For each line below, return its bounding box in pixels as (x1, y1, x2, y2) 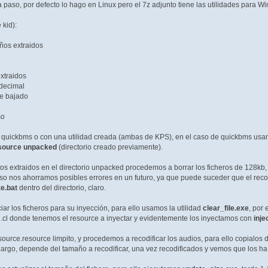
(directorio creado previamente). (56, 143, 163, 152)
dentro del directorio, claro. (17, 184, 106, 193)
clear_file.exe (202, 204, 249, 213)
